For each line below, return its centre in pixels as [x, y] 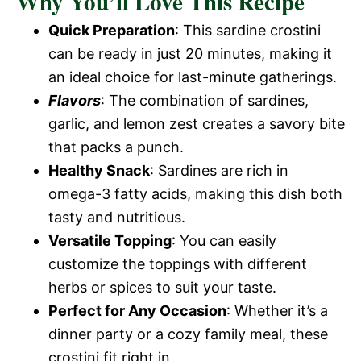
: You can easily [224, 241]
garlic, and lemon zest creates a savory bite [197, 124]
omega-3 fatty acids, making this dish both [195, 194]
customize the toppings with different [178, 264]
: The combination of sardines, [205, 100]
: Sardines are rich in [219, 170]
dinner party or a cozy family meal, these [188, 334]
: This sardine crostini [248, 30]
